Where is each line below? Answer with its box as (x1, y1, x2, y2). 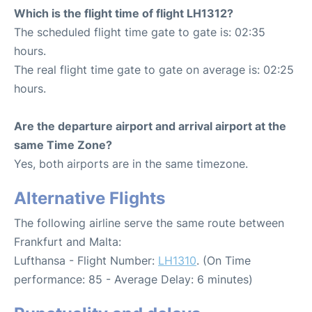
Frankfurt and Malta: (14, 234, 121, 249)
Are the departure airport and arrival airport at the (14, 118, 286, 133)
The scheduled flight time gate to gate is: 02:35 (14, 24, 265, 39)
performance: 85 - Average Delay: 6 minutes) (14, 272, 253, 286)
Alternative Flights (14, 187, 165, 208)
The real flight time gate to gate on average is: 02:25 (14, 62, 294, 77)
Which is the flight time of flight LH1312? (14, 6, 233, 20)
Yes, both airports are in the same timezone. (14, 156, 248, 171)
